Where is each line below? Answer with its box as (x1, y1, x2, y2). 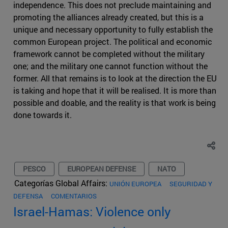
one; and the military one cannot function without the (13, 61, 208, 72)
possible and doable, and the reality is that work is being (13, 97, 216, 108)
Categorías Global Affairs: (14, 178, 109, 189)
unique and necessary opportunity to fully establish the (13, 24, 213, 35)
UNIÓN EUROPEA (109, 179, 161, 189)
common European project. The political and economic (13, 36, 212, 47)
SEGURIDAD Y (169, 179, 212, 189)
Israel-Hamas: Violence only (13, 203, 171, 220)
